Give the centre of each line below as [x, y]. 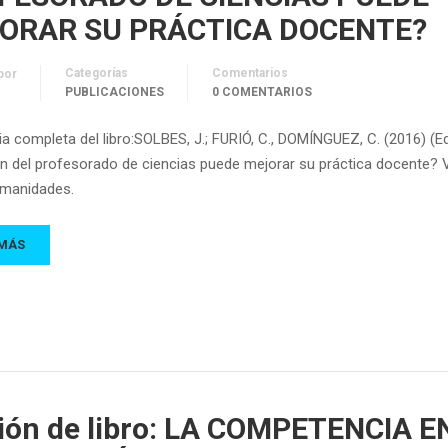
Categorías [96, 73]
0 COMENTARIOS [262, 92]
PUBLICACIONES [114, 92]
